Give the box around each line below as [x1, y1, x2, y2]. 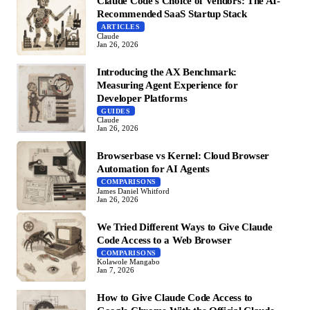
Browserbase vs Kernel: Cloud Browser [97, 149, 270, 162]
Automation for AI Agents [97, 163, 210, 175]
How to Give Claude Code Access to [97, 291, 253, 304]
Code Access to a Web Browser [97, 233, 232, 246]
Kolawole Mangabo [97, 257, 160, 266]
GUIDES [101, 107, 131, 115]
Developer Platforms [97, 91, 188, 104]
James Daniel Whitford [97, 186, 170, 195]
